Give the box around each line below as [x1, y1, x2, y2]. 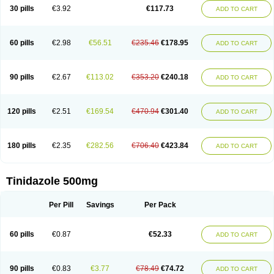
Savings [86, 201, 114, 209]
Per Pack [144, 201, 176, 209]
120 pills [7, 107, 36, 116]
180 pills [7, 141, 36, 150]
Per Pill [49, 201, 73, 209]
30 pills [9, 4, 34, 13]
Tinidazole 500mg [6, 175, 98, 187]
